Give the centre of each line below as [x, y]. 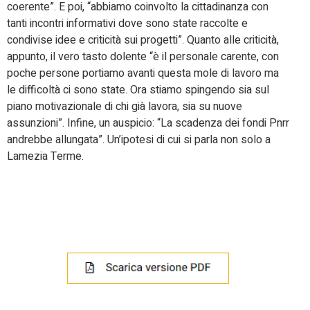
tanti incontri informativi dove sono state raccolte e [127, 24]
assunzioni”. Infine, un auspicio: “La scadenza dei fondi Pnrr [148, 124]
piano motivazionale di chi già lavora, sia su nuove [125, 107]
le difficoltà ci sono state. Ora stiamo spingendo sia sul [138, 90]
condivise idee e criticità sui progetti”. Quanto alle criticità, [143, 40]
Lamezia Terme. [45, 157]
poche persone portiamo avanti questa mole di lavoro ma [143, 74]
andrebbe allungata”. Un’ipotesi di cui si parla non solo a [139, 140]
